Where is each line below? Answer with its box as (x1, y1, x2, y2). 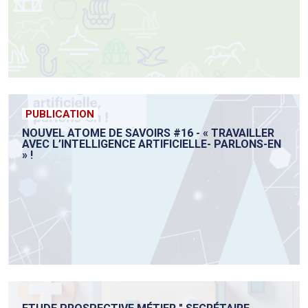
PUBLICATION (25, 108, 94, 121)
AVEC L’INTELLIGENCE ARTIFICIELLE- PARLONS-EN (22, 137, 281, 151)
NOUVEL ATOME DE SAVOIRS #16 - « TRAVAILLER (22, 126, 274, 140)
